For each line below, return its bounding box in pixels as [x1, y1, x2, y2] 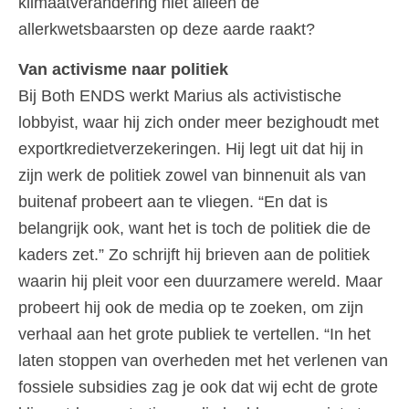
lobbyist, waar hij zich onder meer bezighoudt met [18, 112, 379, 131]
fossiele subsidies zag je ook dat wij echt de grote [18, 377, 378, 396]
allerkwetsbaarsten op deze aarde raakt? [18, 20, 315, 39]
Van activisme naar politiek [18, 59, 228, 79]
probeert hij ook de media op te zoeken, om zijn [18, 298, 363, 317]
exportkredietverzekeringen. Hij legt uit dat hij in [18, 139, 363, 158]
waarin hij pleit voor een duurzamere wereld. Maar [18, 271, 383, 290]
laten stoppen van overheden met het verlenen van [18, 351, 388, 370]
